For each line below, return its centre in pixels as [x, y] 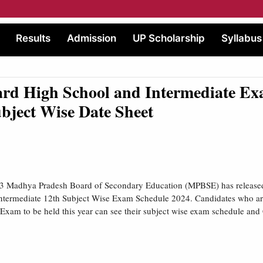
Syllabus [242, 38]
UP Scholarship [169, 38]
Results [33, 38]
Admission [92, 38]
